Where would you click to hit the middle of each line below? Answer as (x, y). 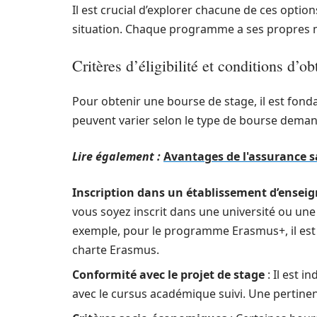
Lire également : (116, 156)
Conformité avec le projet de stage (168, 275)
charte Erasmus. (116, 250)
